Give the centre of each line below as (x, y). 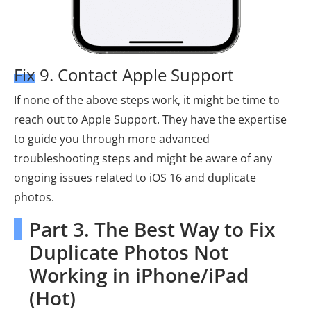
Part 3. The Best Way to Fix (152, 229)
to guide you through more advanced (112, 138)
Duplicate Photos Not (129, 252)
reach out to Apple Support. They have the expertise (150, 119)
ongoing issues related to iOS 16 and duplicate (135, 177)
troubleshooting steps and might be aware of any (143, 158)
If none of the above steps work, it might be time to (147, 100)
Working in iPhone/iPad (139, 275)
